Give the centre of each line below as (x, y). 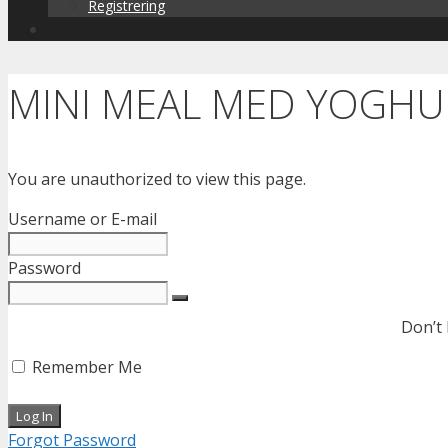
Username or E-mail (82, 219)
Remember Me (85, 367)
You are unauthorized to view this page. (157, 179)
